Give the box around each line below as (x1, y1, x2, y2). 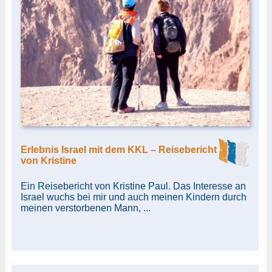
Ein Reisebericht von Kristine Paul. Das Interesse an (20, 180, 246, 191)
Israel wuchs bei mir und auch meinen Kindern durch (20, 191, 246, 202)
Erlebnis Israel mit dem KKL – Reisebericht (20, 144, 217, 155)
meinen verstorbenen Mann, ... (20, 202, 151, 213)
